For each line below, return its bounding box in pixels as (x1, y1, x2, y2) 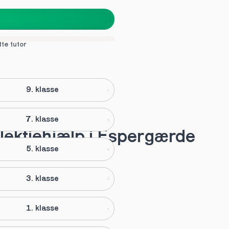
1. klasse (26, 204, 59, 213)
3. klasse (26, 175, 59, 183)
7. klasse (26, 116, 59, 124)
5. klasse (26, 145, 59, 153)
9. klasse (26, 86, 59, 94)
